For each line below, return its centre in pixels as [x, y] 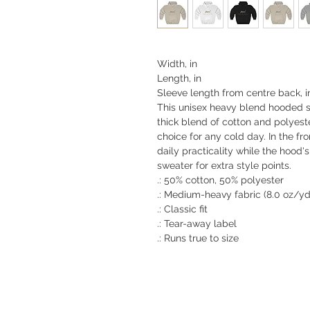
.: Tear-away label [197, 224]
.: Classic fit [182, 209]
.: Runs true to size [198, 238]
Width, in [177, 64]
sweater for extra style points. [224, 166]
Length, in [179, 79]
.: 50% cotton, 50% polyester [220, 180]
